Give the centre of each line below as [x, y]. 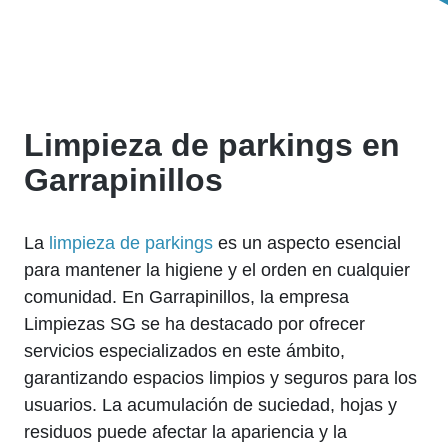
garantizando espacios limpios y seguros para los [220, 378]
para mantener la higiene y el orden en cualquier [217, 270]
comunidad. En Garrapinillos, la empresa [186, 297]
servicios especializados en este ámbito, [184, 351]
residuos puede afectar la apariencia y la [185, 432]
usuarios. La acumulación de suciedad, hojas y [210, 405]
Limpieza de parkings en [212, 145]
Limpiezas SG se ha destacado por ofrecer [194, 324]
